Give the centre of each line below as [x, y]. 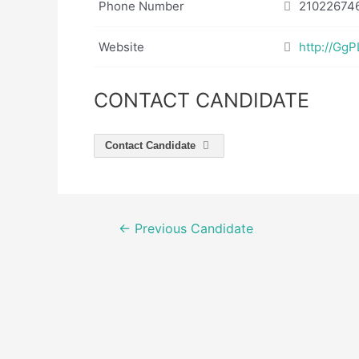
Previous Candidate [192, 229]
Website [121, 46]
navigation [126, 250]
